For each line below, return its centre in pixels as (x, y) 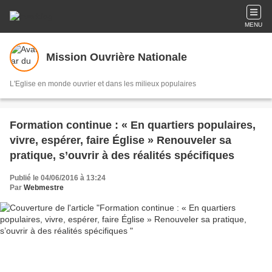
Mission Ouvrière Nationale (117, 57)
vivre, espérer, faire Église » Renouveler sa (121, 140)
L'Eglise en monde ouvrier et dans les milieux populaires (103, 84)
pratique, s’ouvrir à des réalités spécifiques (122, 155)
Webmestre (44, 188)
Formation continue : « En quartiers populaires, (133, 125)
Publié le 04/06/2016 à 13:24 (58, 178)
